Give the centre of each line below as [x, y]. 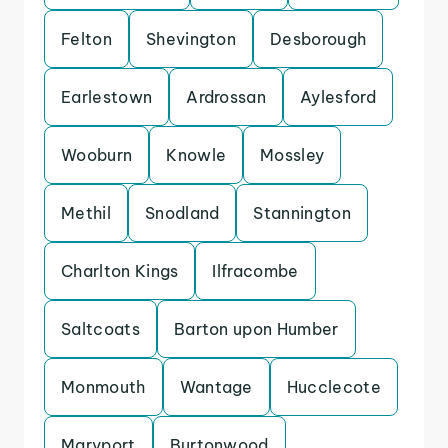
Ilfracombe [255, 271]
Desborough [318, 39]
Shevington [191, 39]
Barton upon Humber [256, 329]
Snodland [182, 213]
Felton [86, 39]
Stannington [302, 213]
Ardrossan [226, 97]
